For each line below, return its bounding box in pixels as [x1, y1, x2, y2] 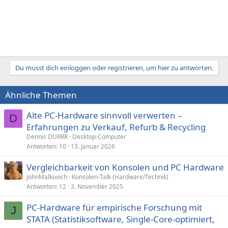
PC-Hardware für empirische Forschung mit [26, 201, 202, 213]
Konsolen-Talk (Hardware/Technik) [72, 172, 168, 181]
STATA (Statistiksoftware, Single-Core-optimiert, [26, 213, 215, 225]
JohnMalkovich [26, 172, 67, 181]
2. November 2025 [71, 182, 123, 191]
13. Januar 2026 [71, 141, 115, 151]
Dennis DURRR [26, 132, 68, 141]
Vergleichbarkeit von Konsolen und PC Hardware [26, 161, 224, 173]
